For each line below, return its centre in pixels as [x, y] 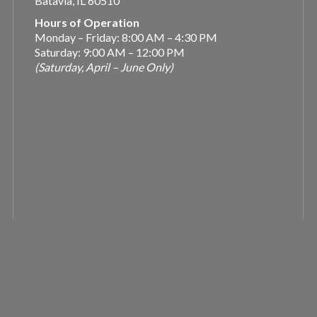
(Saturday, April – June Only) [104, 67]
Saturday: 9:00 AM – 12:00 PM [110, 52]
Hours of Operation [87, 22]
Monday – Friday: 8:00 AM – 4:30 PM [126, 37]
